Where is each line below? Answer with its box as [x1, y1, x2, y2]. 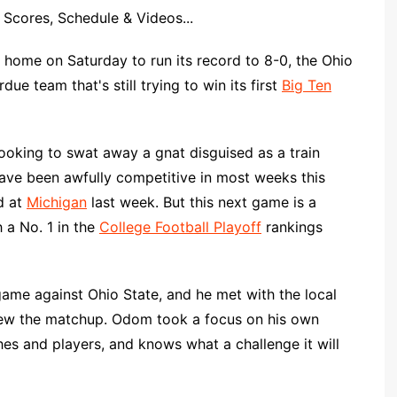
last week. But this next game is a [87, 193, 316, 211]
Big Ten [282, 76, 331, 94]
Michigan [27, 193, 87, 211]
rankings [261, 218, 323, 236]
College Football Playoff [99, 218, 261, 236]
